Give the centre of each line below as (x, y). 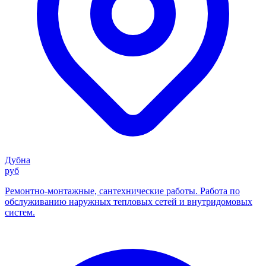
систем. (20, 213)
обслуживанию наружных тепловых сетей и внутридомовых (129, 202)
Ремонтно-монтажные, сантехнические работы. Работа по (122, 191)
